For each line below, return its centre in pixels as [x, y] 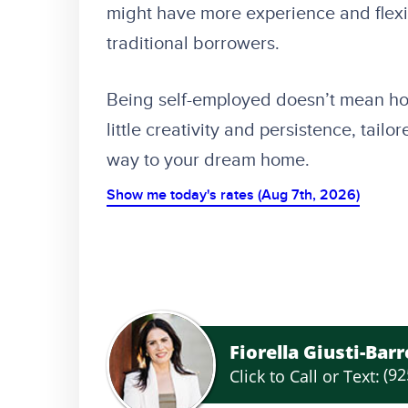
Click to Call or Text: [305, 377]
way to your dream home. [208, 160]
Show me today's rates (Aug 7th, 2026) [233, 195]
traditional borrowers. [193, 43]
